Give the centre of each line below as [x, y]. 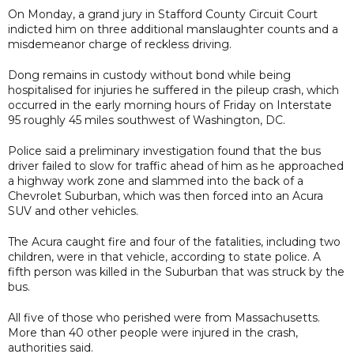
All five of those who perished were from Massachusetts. [164, 317]
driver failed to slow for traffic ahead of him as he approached [176, 166]
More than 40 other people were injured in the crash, [153, 332]
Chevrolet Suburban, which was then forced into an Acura [166, 196]
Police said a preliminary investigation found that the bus [164, 151]
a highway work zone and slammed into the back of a [156, 181]
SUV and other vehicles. [73, 211]
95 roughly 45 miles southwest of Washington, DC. [147, 120]
